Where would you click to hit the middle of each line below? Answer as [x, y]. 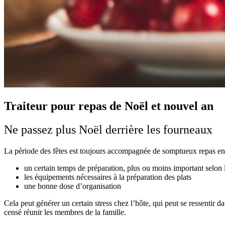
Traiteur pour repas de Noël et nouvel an [109, 106]
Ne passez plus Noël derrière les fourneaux [108, 129]
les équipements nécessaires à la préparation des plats [108, 177]
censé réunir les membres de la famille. [65, 212]
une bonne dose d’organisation [73, 186]
